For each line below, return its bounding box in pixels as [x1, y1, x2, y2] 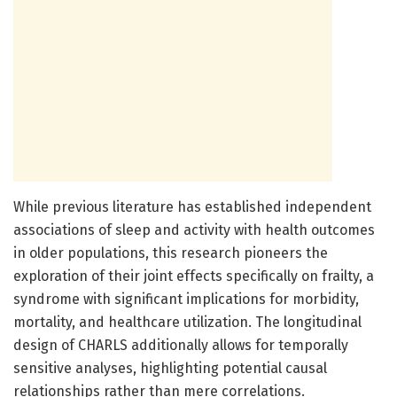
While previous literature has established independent [13, 198, 371, 215]
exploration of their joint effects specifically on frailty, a [13, 267, 374, 284]
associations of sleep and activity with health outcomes [13, 221, 375, 238]
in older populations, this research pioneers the [13, 244, 328, 261]
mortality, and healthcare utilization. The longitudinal [13, 313, 362, 331]
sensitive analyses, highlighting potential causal [13, 359, 327, 377]
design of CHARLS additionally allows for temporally [13, 336, 348, 354]
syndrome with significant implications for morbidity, [13, 290, 359, 307]
